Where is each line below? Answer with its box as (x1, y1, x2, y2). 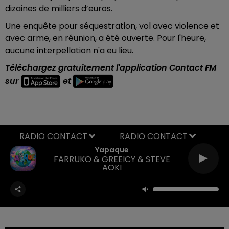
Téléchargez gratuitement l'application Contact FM (5, 61, 216, 74)
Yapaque (95, 145, 129, 155)
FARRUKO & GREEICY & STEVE (54, 153, 170, 165)
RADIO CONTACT (120, 130, 188, 142)
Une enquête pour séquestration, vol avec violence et (5, 19, 219, 32)
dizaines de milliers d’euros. (5, 2, 112, 14)
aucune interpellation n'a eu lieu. (5, 44, 133, 56)
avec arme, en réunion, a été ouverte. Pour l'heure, (5, 32, 206, 44)
